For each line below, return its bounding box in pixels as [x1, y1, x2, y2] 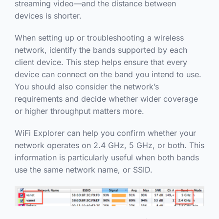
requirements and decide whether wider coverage [14, 94, 198, 104]
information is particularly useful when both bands [14, 153, 199, 163]
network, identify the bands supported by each [14, 45, 187, 55]
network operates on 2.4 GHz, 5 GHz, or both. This [14, 140, 204, 151]
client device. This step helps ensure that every [14, 57, 187, 67]
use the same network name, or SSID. [14, 165, 153, 175]
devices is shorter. [14, 11, 82, 21]
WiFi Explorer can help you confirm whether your [14, 128, 196, 138]
